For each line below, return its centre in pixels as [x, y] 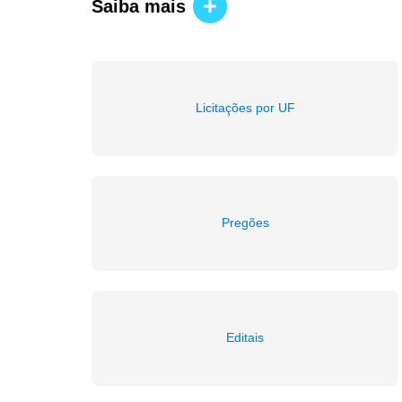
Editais [245, 338]
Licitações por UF [245, 108]
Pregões [245, 223]
